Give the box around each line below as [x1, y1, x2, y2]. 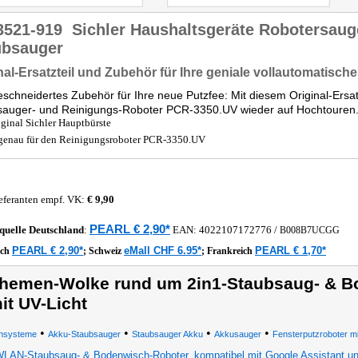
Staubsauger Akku [131, 329, 203, 339]
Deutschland [29, 224, 84, 236]
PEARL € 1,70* [255, 245, 326, 257]
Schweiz [89, 245, 124, 257]
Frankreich [207, 245, 255, 257]
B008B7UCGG [280, 225, 340, 236]
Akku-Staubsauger [47, 329, 121, 339]
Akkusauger [213, 329, 261, 339]
